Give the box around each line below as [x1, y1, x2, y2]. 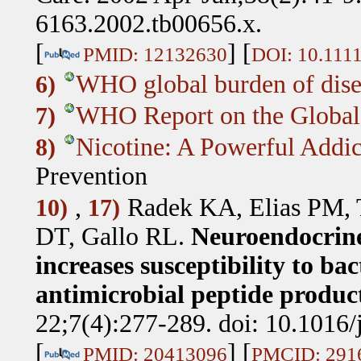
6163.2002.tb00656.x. [35, 9, 262, 38]
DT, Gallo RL [35, 222, 178, 251]
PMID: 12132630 [82, 42, 227, 65]
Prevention [35, 161, 147, 190]
